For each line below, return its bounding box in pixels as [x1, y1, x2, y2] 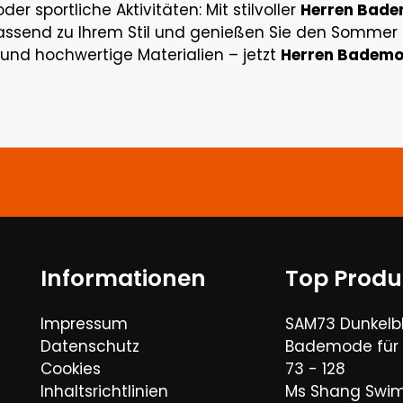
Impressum [40, 313, 128, 335]
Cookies [40, 358, 101, 380]
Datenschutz [40, 336, 139, 357]
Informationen [40, 263, 206, 294]
